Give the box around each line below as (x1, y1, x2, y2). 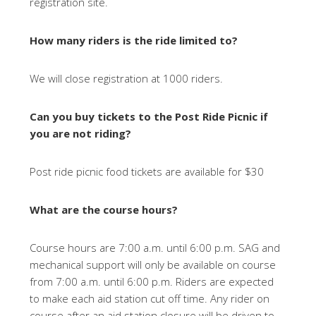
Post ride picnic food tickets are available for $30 (30, 164, 265, 178)
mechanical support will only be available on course (30, 257, 276, 272)
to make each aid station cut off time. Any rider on (30, 291, 270, 305)
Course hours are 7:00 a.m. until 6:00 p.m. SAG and (30, 241, 281, 255)
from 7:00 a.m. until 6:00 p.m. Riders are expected (30, 274, 274, 288)
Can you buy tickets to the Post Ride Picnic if (30, 109, 269, 123)
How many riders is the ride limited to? (30, 33, 238, 47)
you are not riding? (30, 126, 132, 140)
